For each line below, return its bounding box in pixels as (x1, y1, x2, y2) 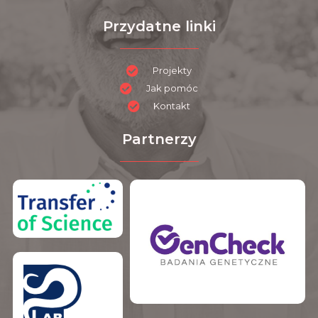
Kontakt (153, 100, 191, 112)
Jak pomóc (146, 82, 198, 94)
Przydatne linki (102, 18, 216, 35)
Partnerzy (121, 131, 197, 148)
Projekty (152, 65, 192, 77)
